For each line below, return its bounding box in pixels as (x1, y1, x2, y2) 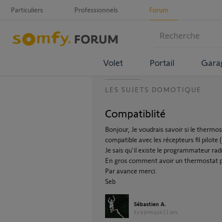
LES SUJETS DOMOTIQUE (105, 85, 202, 94)
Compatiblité (105, 107, 166, 119)
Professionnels (74, 5, 118, 14)
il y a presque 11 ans (134, 209, 178, 215)
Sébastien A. (134, 200, 166, 207)
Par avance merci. (105, 166, 157, 175)
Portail (149, 56, 174, 68)
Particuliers (11, 5, 43, 14)
